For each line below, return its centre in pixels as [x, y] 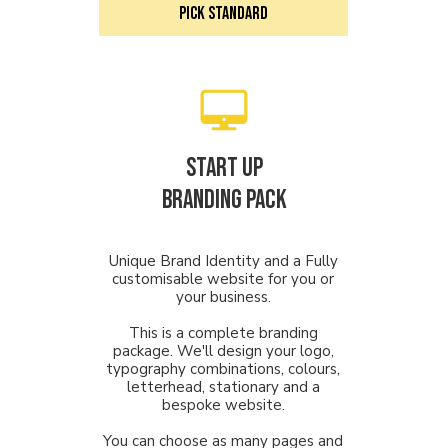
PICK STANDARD [223, 13]
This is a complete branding [223, 333]
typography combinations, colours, [223, 369]
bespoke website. [223, 405]
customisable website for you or [223, 279]
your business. [223, 297]
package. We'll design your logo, [223, 351]
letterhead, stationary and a [223, 387]
